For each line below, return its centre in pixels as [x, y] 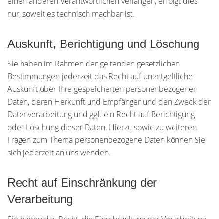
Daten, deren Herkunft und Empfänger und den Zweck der [109, 102]
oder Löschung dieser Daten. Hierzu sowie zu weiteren [102, 127]
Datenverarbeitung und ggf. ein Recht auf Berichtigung [101, 114]
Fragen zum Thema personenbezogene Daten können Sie [106, 140]
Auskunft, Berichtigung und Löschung [103, 44]
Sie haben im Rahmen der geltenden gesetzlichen [94, 64]
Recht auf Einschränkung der [82, 183]
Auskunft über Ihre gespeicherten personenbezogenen [102, 89]
